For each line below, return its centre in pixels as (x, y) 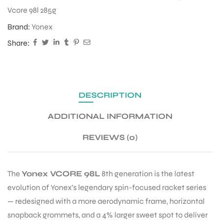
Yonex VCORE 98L (61, 174)
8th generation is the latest (147, 174)
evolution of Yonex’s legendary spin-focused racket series (107, 188)
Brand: (19, 27)
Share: (18, 43)
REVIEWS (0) (110, 137)
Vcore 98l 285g (32, 10)
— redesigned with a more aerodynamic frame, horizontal (106, 201)
